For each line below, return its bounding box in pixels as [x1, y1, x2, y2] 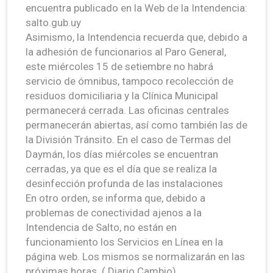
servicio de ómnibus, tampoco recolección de [26, 74, 233, 87]
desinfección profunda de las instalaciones [26, 177, 223, 190]
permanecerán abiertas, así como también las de [26, 118, 247, 131]
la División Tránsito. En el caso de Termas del [26, 133, 231, 146]
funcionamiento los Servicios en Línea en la [26, 235, 223, 248]
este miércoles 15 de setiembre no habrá [26, 60, 213, 73]
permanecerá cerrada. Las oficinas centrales [26, 104, 229, 116]
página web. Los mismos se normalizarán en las [26, 250, 245, 263]
